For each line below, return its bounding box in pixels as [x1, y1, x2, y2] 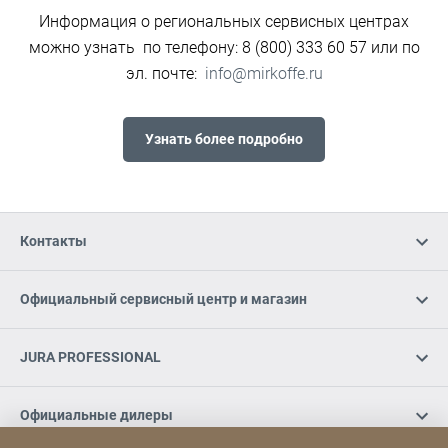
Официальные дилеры [20, 407, 173, 424]
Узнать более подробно [145, 131, 303, 148]
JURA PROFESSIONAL [20, 349, 161, 366]
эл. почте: [125, 64, 205, 84]
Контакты [20, 233, 87, 250]
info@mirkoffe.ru [204, 64, 323, 84]
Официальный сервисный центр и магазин [20, 291, 307, 308]
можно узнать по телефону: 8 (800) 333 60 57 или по [28, 38, 420, 58]
